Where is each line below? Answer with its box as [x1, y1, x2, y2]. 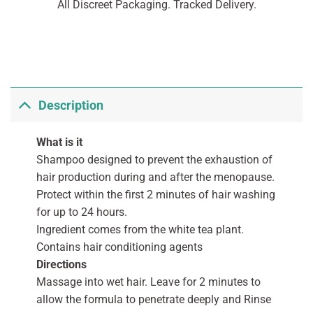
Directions [36, 258, 87, 272]
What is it [36, 136, 82, 150]
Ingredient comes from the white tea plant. [36, 223, 244, 237]
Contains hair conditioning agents [36, 240, 203, 254]
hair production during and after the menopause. [36, 170, 275, 184]
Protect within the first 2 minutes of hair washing [36, 188, 275, 202]
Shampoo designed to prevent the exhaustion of [36, 153, 272, 167]
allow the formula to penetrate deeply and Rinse [36, 293, 271, 307]
